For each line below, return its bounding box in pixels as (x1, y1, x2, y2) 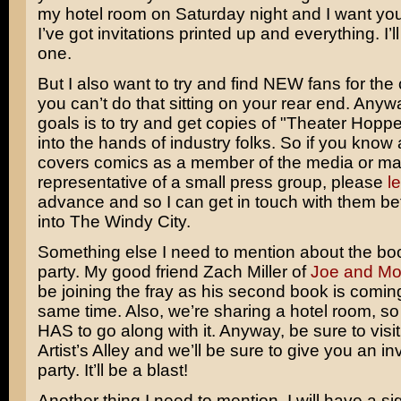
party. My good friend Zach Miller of (37, 262, 311, 281)
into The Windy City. (37, 212, 191, 231)
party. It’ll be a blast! (37, 361, 188, 380)
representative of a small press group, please (37, 173, 388, 192)
